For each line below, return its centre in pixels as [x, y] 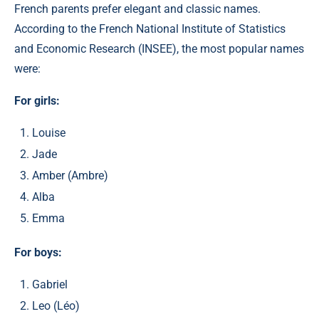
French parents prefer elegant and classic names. [137, 9]
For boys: [38, 253]
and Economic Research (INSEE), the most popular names [159, 49]
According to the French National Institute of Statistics [150, 29]
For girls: [37, 101]
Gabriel [50, 285]
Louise [49, 133]
